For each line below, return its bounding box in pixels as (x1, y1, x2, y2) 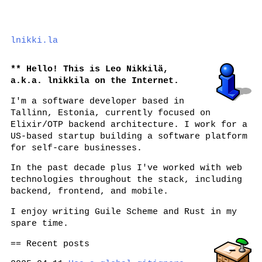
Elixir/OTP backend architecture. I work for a (11, 119, 247, 129)
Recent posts (26, 239, 89, 249)
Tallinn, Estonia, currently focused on (11, 108, 211, 118)
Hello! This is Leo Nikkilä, (26, 64, 168, 74)
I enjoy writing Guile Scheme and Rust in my (11, 206, 237, 216)
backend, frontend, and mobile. (11, 187, 168, 196)
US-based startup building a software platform (11, 131, 247, 141)
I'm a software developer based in (11, 96, 184, 106)
